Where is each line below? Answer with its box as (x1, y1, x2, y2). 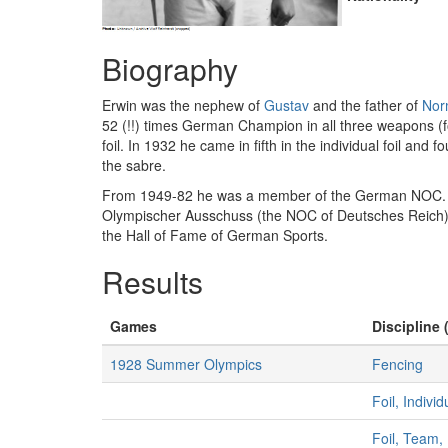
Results (102, 260, 203, 303)
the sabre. (102, 155, 166, 175)
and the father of (309, 95, 422, 115)
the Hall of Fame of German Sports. (102, 225, 328, 245)
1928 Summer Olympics (110, 354, 262, 374)
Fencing (372, 354, 423, 374)
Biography (102, 47, 238, 90)
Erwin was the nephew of (102, 95, 264, 115)
